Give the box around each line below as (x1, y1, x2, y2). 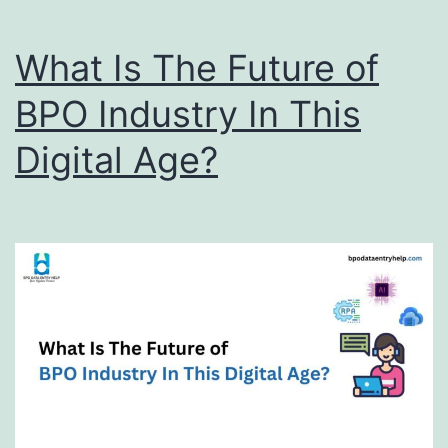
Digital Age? (15, 137, 218, 182)
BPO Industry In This (15, 91, 361, 136)
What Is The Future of (15, 45, 379, 90)
